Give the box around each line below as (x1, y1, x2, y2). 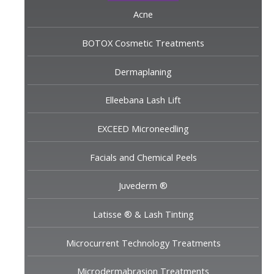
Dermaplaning (114, 65, 172, 78)
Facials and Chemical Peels (89, 150, 197, 163)
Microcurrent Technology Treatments (65, 236, 221, 249)
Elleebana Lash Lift (105, 94, 181, 106)
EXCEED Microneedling (97, 122, 189, 135)
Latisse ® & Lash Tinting (92, 207, 194, 220)
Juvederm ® (119, 179, 168, 192)
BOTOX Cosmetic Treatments (82, 37, 204, 50)
